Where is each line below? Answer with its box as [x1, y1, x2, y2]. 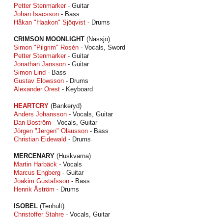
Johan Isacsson [14, 10, 59, 18]
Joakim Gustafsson [14, 177, 69, 185]
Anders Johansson [14, 110, 67, 118]
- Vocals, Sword [79, 44, 125, 51]
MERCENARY [14, 152, 55, 160]
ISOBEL [14, 202, 38, 210]
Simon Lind [14, 69, 46, 76]
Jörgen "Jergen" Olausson [14, 127, 88, 135]
